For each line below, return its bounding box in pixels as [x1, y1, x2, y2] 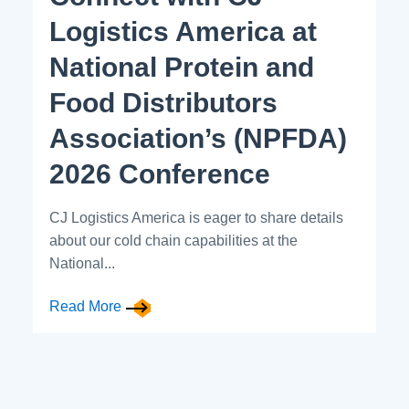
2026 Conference [49, 159, 270, 190]
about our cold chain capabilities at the [49, 233, 298, 249]
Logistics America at [49, 16, 317, 47]
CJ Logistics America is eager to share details [49, 210, 343, 226]
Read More [49, 299, 121, 315]
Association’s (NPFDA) [49, 123, 347, 154]
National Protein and [49, 52, 314, 83]
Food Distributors [49, 88, 278, 119]
